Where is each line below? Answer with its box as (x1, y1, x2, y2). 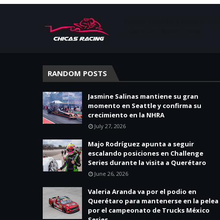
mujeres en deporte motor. (124, 27, 204, 35)
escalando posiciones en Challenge (88, 148, 203, 158)
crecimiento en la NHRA (88, 110, 165, 119)
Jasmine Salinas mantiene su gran (88, 91, 198, 101)
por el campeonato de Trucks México (88, 205, 210, 215)
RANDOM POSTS (48, 68, 107, 78)
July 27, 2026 (94, 122, 126, 130)
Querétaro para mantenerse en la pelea (88, 196, 219, 205)
